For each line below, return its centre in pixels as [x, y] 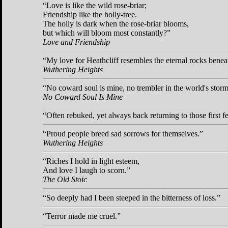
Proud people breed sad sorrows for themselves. [123, 133]
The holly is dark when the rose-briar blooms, [116, 23]
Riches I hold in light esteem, [93, 161]
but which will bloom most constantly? [105, 33]
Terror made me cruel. [82, 216]
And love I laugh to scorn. [85, 170]
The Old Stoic [65, 179]
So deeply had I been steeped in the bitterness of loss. [132, 197]
